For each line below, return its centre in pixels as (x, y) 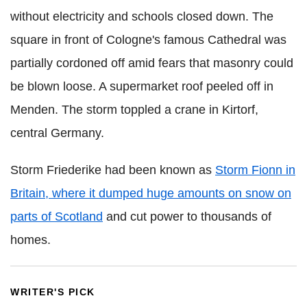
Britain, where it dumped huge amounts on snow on (151, 193)
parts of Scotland (57, 216)
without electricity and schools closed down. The (142, 16)
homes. (30, 240)
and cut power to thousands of (187, 216)
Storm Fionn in (255, 170)
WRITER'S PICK (53, 292)
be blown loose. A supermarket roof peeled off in (142, 86)
